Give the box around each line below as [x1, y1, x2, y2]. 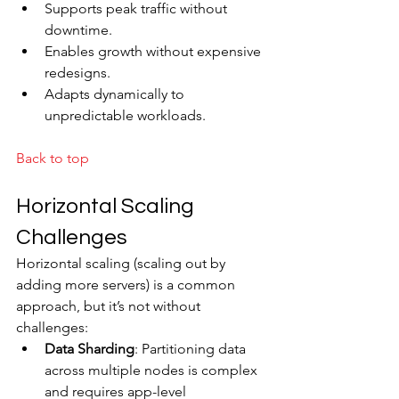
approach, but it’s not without [16, 297, 204, 314]
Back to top [16, 150, 89, 167]
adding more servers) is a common [16, 276, 239, 293]
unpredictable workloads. [45, 107, 206, 124]
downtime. [45, 21, 112, 38]
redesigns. [45, 64, 110, 81]
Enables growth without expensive [45, 43, 265, 60]
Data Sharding [45, 340, 134, 357]
